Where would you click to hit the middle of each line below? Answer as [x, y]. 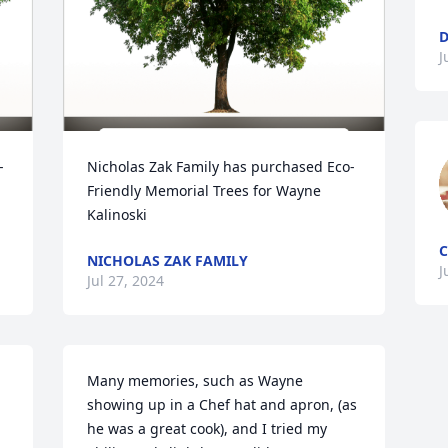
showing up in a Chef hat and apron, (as [222, 404]
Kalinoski [117, 214]
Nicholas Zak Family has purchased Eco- [221, 166]
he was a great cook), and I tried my [207, 428]
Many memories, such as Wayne [195, 380]
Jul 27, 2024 [126, 280]
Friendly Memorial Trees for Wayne [204, 190]
